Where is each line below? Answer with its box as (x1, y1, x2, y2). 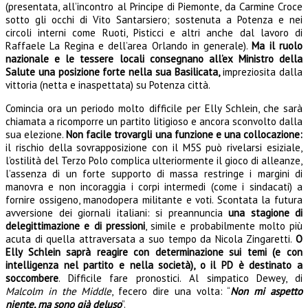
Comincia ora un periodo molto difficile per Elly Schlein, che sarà (5, 101, 302, 115)
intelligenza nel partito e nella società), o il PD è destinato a (5, 258, 302, 272)
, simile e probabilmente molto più (144, 219, 302, 232)
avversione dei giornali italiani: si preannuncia (5, 206, 228, 219)
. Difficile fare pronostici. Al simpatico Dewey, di (58, 271, 302, 285)
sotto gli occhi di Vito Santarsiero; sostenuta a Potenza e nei (5, 12, 302, 26)
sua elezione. (5, 127, 67, 141)
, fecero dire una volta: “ (111, 284, 231, 298)
